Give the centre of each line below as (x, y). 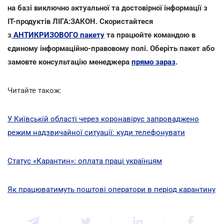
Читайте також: (34, 90)
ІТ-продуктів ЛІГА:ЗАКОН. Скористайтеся (80, 21)
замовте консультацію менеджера (69, 62)
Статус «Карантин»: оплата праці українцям (85, 161)
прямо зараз (153, 62)
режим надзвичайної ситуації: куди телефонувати (96, 132)
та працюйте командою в (150, 35)
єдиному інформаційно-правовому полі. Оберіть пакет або (111, 48)
